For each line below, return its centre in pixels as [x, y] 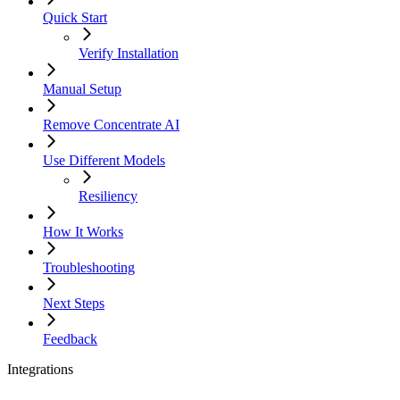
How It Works [83, 232]
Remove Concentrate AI [111, 125]
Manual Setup [82, 89]
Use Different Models [104, 161]
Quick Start [75, 18]
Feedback [70, 339]
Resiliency [108, 196]
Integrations [40, 370]
